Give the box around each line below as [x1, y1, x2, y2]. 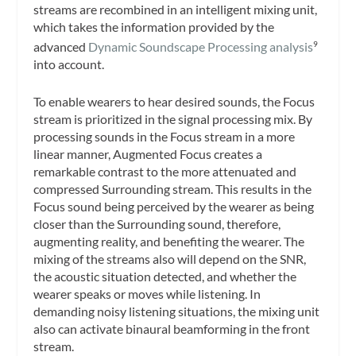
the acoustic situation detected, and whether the [33, 269, 297, 284]
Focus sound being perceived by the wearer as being [33, 199, 315, 215]
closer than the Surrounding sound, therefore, [33, 216, 281, 232]
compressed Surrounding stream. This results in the [33, 181, 312, 197]
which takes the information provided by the [33, 18, 275, 34]
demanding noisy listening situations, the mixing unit [33, 304, 320, 319]
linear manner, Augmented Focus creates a [33, 146, 263, 162]
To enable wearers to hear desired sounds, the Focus [33, 94, 315, 110]
